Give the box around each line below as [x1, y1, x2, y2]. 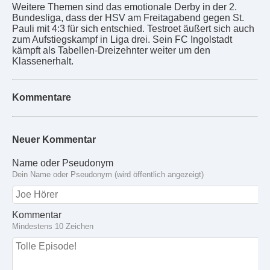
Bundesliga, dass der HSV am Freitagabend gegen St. [12, 13, 244, 24]
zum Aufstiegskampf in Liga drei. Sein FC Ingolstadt [12, 34, 232, 45]
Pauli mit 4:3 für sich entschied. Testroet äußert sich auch [12, 24, 254, 34]
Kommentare [12, 92, 71, 103]
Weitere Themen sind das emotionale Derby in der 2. [12, 2, 237, 13]
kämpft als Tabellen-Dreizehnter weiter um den [12, 45, 210, 56]
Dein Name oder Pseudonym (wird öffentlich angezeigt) [12, 170, 204, 180]
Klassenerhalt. [12, 56, 74, 67]
